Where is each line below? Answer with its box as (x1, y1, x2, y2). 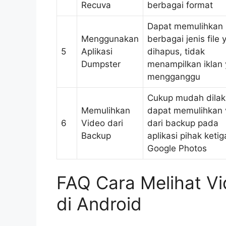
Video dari (81, 118, 123, 128)
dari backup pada (147, 118, 218, 128)
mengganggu (147, 71, 200, 82)
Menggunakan (81, 33, 139, 44)
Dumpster (81, 59, 121, 69)
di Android (56, 193, 142, 215)
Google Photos (147, 143, 207, 153)
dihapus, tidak (147, 46, 205, 56)
